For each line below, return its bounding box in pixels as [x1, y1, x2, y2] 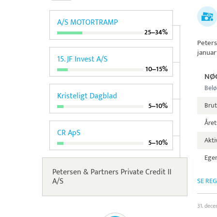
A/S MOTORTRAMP [57, 16, 118, 29]
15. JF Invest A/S [57, 53, 108, 66]
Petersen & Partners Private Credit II [52, 166, 171, 179]
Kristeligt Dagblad [57, 90, 117, 103]
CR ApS [57, 126, 80, 139]
